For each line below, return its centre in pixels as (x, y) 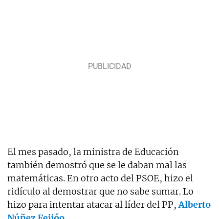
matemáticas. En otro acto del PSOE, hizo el (100, 178)
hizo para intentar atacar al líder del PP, (93, 204)
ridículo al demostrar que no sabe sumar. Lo (100, 191)
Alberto (195, 204)
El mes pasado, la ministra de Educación (93, 152)
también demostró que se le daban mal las (97, 165)
